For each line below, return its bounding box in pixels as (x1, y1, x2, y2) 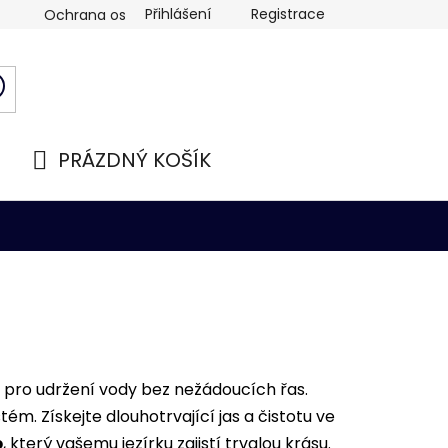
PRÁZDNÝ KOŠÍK (58, 146, 212, 174)
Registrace (251, 4, 325, 24)
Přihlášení (145, 4, 211, 24)
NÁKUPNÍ (31, 169, 118, 198)
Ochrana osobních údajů (44, 5, 218, 25)
